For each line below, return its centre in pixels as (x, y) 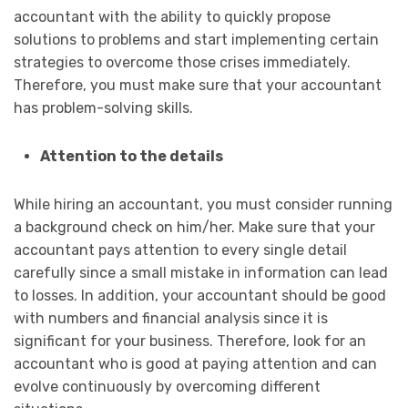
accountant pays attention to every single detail (180, 250)
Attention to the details (131, 156)
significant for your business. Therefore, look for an (190, 341)
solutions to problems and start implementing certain (196, 39)
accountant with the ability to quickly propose (172, 16)
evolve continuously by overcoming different (167, 386)
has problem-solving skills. (105, 107)
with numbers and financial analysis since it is (171, 318)
